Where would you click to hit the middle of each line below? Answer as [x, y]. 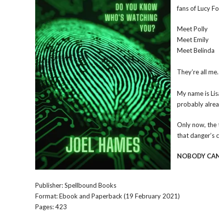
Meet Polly [192, 29]
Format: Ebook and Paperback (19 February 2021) [108, 196]
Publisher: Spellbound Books [76, 185]
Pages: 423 [51, 207]
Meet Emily [193, 40]
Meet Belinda [196, 50]
